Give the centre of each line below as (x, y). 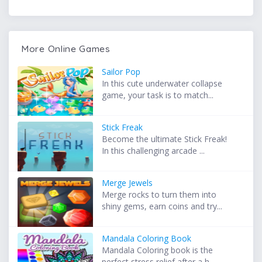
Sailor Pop (121, 72)
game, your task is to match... (158, 95)
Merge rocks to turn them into (159, 195)
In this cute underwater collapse (162, 84)
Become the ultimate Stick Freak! (165, 139)
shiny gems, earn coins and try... (162, 206)
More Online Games (66, 49)
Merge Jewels (127, 183)
